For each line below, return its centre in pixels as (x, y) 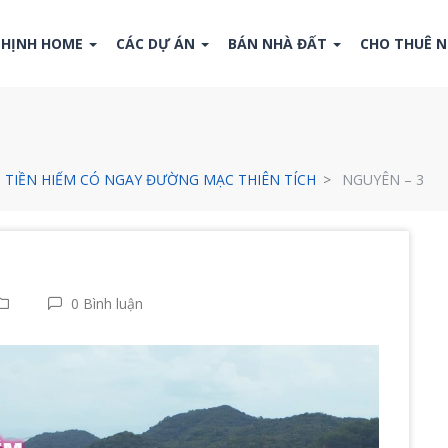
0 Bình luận (105, 303)
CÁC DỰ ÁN (157, 43)
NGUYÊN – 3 (383, 179)
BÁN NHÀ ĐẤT (279, 43)
